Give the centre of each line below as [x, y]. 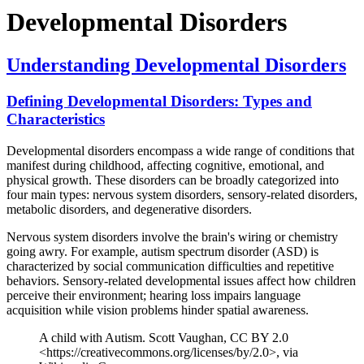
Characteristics [56, 119]
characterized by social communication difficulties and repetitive [170, 266]
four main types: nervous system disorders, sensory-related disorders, [182, 194]
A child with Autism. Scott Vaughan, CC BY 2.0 [164, 337]
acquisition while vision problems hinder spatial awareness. [158, 310]
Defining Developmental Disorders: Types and [159, 102]
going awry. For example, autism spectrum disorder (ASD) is [162, 251]
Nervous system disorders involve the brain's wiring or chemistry [172, 236]
